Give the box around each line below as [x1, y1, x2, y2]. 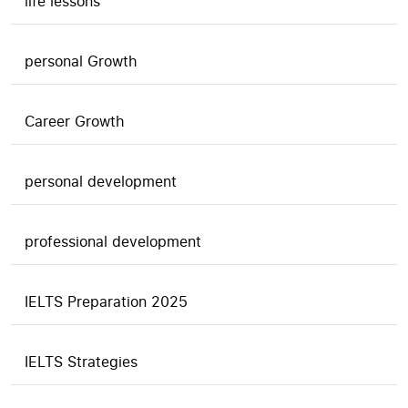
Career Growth [25, 111, 125, 131]
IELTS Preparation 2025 [25, 291, 188, 311]
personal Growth [25, 51, 138, 71]
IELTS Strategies [25, 352, 138, 372]
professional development [25, 231, 201, 251]
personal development [25, 171, 177, 191]
